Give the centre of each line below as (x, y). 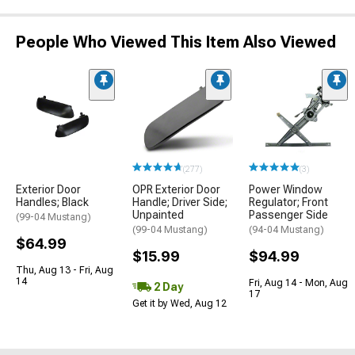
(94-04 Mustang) (286, 229)
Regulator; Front (288, 202)
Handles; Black (52, 202)
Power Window (286, 189)
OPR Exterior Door (176, 189)
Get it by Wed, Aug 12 (179, 303)
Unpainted (158, 214)
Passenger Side (288, 214)
